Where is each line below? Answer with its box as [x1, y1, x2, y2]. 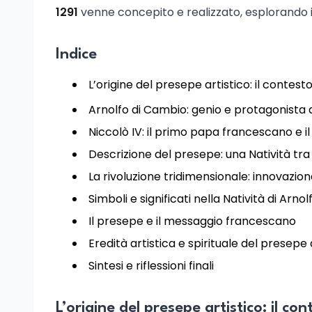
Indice [56, 47, 97, 62]
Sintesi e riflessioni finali [88, 258, 214, 274]
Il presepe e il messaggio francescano [88, 213, 296, 229]
